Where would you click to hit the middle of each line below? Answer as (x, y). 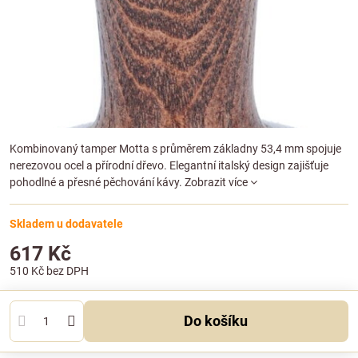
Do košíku (221, 321)
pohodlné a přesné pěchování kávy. (97, 182)
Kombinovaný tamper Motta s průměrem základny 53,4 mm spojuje (175, 149)
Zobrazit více (216, 182)
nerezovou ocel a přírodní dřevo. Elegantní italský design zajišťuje (169, 165)
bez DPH (68, 271)
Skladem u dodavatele (66, 224)
